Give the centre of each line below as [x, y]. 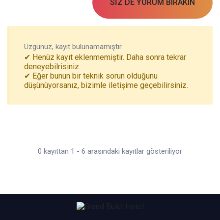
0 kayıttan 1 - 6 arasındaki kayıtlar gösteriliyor [110, 151]
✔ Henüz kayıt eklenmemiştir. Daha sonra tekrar [105, 57]
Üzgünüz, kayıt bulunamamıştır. [73, 47]
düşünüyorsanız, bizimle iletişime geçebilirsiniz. [106, 85]
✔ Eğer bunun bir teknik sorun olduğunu [91, 76]
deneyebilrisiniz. [52, 67]
